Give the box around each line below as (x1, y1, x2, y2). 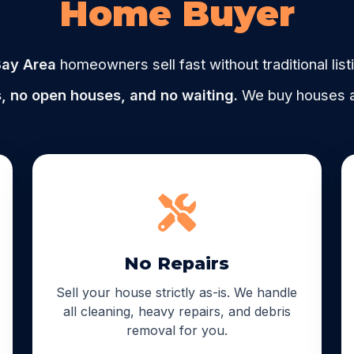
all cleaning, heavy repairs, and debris (62, 303, 291, 319)
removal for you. (126, 322, 228, 338)
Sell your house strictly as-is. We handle (56, 284, 298, 300)
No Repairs (124, 251, 230, 274)
